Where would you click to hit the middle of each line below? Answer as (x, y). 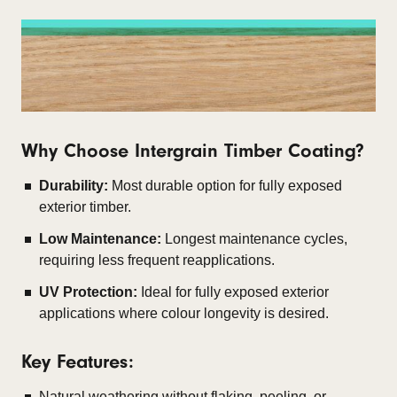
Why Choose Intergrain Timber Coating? (193, 151)
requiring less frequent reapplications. (157, 261)
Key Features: (78, 362)
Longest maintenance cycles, (254, 239)
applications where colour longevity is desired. (184, 314)
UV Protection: (88, 292)
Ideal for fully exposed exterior (233, 292)
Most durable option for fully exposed (225, 186)
